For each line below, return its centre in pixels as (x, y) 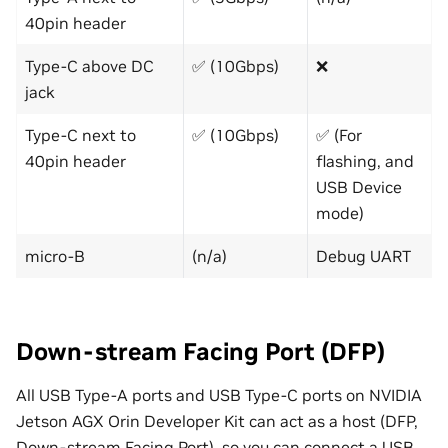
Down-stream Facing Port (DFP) (200, 352)
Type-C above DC (89, 66)
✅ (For (339, 135)
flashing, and (365, 161)
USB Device (359, 187)
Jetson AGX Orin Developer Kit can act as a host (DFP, (217, 420)
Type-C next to (80, 135)
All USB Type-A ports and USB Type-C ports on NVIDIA (219, 394)
